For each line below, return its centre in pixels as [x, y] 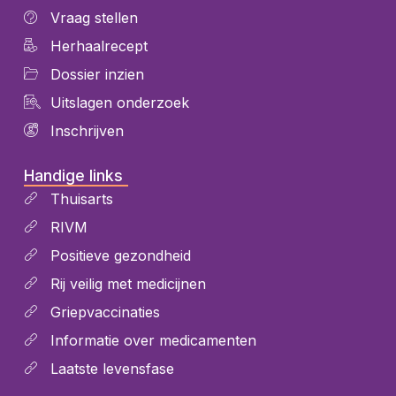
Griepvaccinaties [105, 312]
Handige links [73, 176]
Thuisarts [81, 199]
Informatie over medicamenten [153, 341]
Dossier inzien [97, 75]
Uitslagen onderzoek [119, 103]
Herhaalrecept [99, 46]
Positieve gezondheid [120, 256]
